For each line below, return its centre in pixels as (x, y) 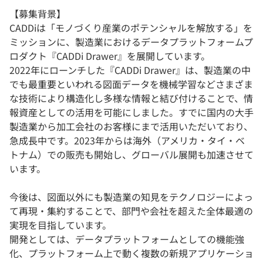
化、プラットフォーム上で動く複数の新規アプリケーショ (131, 253)
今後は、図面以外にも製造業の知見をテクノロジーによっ (131, 197)
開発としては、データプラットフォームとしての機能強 (127, 239)
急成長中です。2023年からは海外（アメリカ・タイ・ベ (127, 141)
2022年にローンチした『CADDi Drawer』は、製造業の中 (130, 70)
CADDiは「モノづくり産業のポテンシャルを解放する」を (131, 28)
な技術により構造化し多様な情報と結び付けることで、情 (131, 98)
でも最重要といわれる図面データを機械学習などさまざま (131, 84)
